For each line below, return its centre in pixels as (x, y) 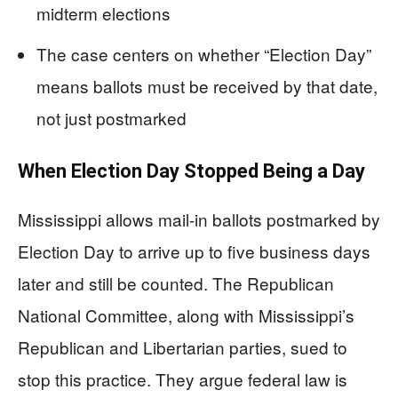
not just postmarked (111, 118)
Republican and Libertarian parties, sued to (183, 347)
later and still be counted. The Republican (176, 283)
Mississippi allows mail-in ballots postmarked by (199, 219)
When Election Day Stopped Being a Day (191, 171)
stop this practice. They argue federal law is (183, 379)
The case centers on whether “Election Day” (204, 54)
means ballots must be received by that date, (207, 86)
